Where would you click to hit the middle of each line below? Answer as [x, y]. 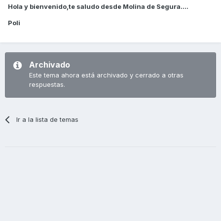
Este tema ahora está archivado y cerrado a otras [106, 75]
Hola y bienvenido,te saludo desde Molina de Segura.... [98, 6]
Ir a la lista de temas [48, 119]
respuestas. [47, 84]
